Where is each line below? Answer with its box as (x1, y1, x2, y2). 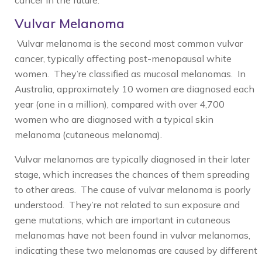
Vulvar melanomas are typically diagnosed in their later (15, 153, 250, 165)
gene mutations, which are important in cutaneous (15, 214, 230, 226)
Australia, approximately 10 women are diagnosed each (15, 83, 254, 95)
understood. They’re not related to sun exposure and (15, 199, 240, 211)
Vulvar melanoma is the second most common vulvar (17, 37, 243, 49)
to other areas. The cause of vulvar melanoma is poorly (15, 184, 251, 195)
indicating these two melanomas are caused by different (15, 244, 257, 256)
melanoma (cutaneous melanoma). (15, 129, 162, 140)
